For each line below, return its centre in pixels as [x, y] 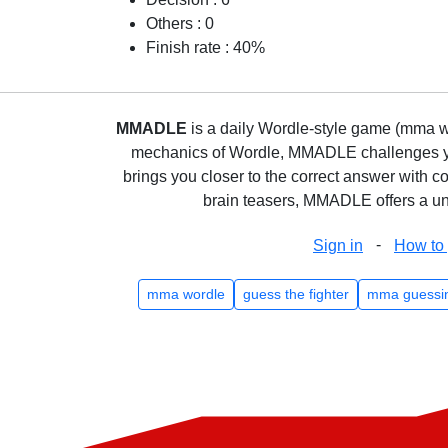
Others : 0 [180, 23]
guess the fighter [295, 294]
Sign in [338, 245]
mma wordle [185, 294]
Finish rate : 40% [205, 47]
